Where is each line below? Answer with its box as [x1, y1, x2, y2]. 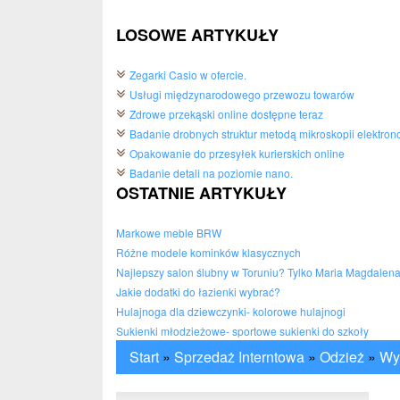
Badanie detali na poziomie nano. [129, 165, 293, 180]
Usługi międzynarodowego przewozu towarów [129, 87, 354, 102]
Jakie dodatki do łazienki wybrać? [116, 284, 280, 299]
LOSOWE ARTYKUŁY [116, 23, 279, 46]
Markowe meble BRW [116, 225, 221, 240]
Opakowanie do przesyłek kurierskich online [129, 146, 345, 161]
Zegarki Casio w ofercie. [129, 67, 246, 82]
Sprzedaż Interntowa [174, 346, 304, 367]
